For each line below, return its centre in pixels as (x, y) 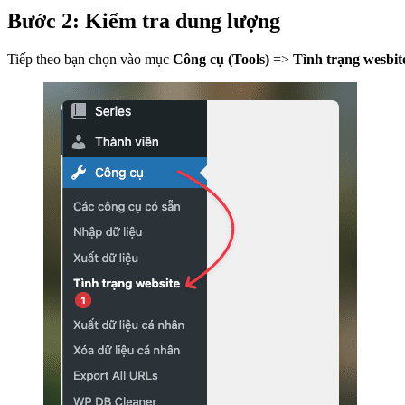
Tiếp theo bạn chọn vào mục (90, 59)
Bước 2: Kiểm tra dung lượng (144, 21)
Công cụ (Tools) (223, 59)
